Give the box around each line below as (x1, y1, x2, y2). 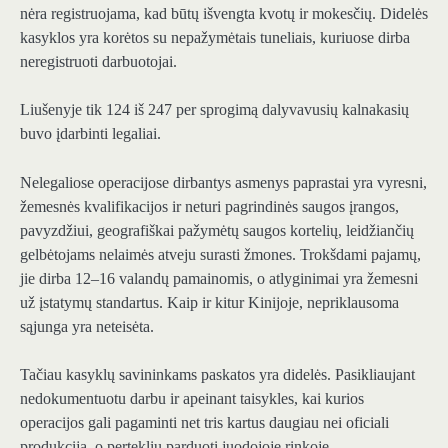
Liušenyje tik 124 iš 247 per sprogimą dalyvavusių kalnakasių (20, 101, 409, 119)
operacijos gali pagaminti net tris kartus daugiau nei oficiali (20, 413, 389, 431)
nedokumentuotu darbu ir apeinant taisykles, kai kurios (20, 389, 364, 407)
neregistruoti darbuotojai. (20, 53, 177, 71)
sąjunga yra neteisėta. (20, 317, 154, 335)
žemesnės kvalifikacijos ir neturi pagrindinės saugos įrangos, (20, 197, 399, 215)
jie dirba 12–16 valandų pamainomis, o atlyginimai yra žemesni (20, 269, 418, 287)
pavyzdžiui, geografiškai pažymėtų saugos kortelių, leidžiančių (20, 221, 414, 239)
